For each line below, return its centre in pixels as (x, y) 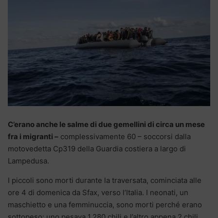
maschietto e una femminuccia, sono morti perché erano (105, 204)
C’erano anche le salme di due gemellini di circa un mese (106, 124)
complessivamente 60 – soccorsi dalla (125, 136)
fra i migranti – (33, 136)
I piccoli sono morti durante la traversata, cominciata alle (105, 180)
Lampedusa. (28, 161)
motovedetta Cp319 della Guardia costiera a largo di (97, 148)
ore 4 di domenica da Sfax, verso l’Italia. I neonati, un (98, 192)
